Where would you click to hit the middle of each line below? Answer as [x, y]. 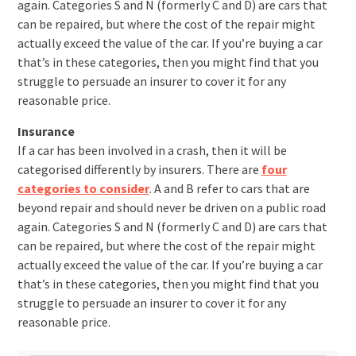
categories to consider [83, 188]
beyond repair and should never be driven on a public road [171, 207]
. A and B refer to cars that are [229, 188]
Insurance [46, 131]
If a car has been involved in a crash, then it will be [152, 150]
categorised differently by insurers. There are [139, 169]
